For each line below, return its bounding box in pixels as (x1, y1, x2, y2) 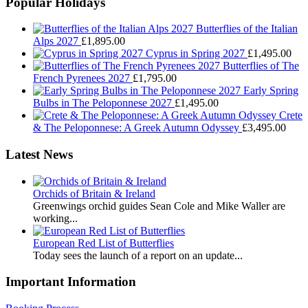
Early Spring (243, 85, 298, 97)
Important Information (5, 274, 136, 289)
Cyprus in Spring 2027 (146, 47, 245, 60)
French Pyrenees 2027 (33, 72, 130, 85)
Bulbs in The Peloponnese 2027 (33, 97, 172, 109)
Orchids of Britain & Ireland (33, 187, 155, 199)
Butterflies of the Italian (196, 23, 298, 35)
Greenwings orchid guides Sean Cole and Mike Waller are (33, 199, 285, 212)
